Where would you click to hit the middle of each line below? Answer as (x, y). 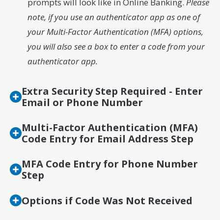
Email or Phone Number (82, 103)
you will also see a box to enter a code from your (116, 47)
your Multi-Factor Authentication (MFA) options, (115, 32)
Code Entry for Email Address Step (107, 139)
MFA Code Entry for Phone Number (110, 164)
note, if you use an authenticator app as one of (113, 17)
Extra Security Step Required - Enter (112, 91)
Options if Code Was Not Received (107, 200)
